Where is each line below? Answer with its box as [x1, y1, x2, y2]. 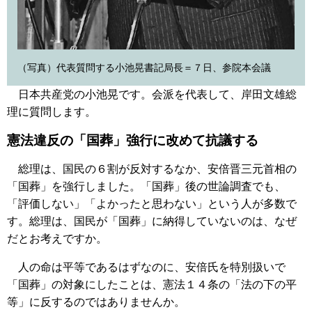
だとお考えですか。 [7, 232, 107, 244]
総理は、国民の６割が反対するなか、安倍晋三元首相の [7, 162, 297, 175]
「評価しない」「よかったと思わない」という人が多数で [7, 197, 297, 210]
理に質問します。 [7, 105, 96, 118]
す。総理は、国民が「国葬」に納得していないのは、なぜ [7, 214, 297, 227]
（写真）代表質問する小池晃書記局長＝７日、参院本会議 [17, 62, 271, 73]
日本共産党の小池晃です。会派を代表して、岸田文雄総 [7, 88, 297, 100]
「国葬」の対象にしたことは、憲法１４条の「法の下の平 [7, 278, 297, 290]
